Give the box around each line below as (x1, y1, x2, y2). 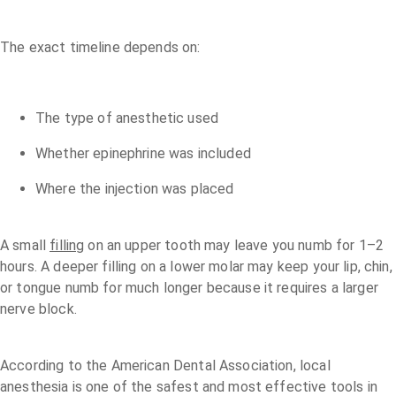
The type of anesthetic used (35, 109, 219, 126)
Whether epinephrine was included (35, 144, 251, 162)
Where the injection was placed (35, 179, 234, 197)
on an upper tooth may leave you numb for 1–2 (84, 236, 385, 254)
